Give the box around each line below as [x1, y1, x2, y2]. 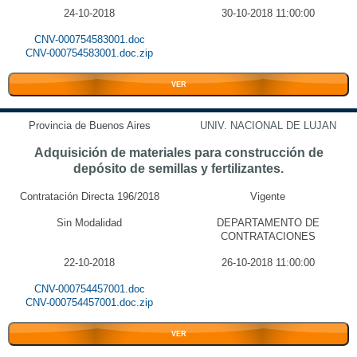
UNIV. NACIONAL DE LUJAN [199, 120, 336, 131]
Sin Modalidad [57, 217, 122, 229]
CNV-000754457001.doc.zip [25, 296, 153, 308]
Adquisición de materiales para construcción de [33, 146, 324, 159]
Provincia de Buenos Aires [28, 120, 151, 131]
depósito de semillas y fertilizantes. [73, 162, 284, 175]
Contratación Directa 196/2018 [19, 190, 159, 202]
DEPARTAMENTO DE [216, 217, 320, 229]
